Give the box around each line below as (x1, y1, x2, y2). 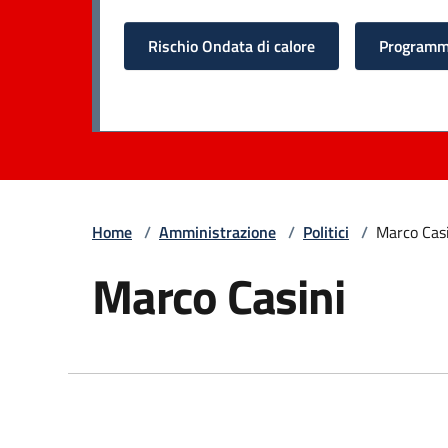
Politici (303, 219, 349, 244)
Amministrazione (159, 219, 276, 244)
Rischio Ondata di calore (148, 33, 315, 58)
